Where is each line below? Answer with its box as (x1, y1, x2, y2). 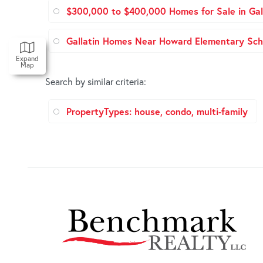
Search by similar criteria (45, 76, 144, 87)
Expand (16, 54, 39, 63)
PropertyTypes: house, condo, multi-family (66, 105, 248, 117)
